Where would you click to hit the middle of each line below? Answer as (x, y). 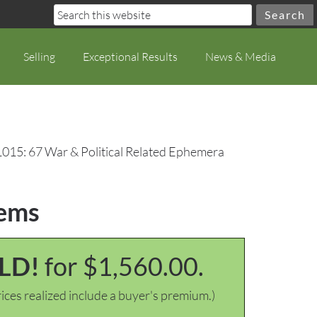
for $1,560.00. (124, 266)
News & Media (241, 57)
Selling (39, 57)
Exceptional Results (130, 57)
